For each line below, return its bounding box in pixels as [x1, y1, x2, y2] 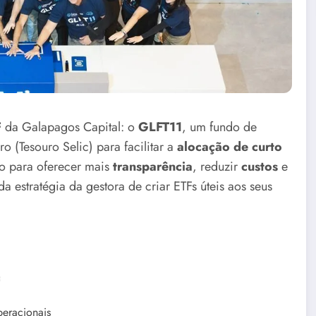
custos [241, 157, 278, 176]
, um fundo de [182, 118, 257, 137]
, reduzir [193, 157, 241, 176]
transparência [113, 157, 193, 176]
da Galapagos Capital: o [1, 118, 138, 137]
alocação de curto [177, 138, 282, 157]
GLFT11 [138, 118, 182, 137]
